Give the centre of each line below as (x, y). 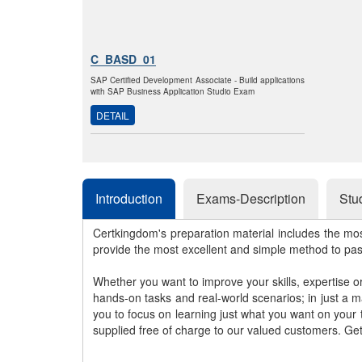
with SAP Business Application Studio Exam (173, 91)
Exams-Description (251, 198)
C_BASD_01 (123, 59)
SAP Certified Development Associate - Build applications (198, 80)
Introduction (129, 198)
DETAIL (113, 115)
